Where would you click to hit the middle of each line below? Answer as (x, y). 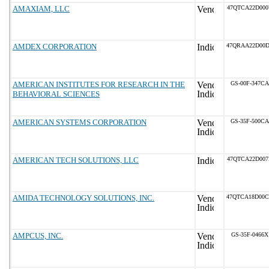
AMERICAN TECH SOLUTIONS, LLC (76, 160)
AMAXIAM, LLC (41, 9)
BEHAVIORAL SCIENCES (56, 94)
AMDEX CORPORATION (55, 47)
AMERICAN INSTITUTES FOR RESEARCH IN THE (99, 84)
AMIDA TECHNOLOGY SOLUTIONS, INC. (83, 198)
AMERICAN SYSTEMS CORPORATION (80, 122)
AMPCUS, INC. (38, 236)
